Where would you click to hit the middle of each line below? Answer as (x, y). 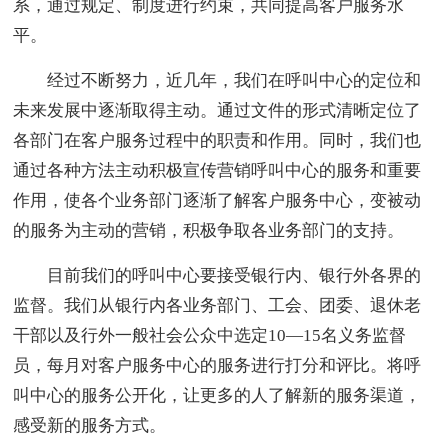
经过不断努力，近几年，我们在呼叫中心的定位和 (217, 81)
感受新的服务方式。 (90, 426)
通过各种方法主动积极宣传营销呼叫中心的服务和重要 (217, 171)
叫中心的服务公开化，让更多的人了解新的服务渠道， (217, 396)
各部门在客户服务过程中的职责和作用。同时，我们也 (217, 141)
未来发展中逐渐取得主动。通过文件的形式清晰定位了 (217, 111)
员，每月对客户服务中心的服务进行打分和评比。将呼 (217, 366)
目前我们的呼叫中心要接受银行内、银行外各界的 (217, 276)
